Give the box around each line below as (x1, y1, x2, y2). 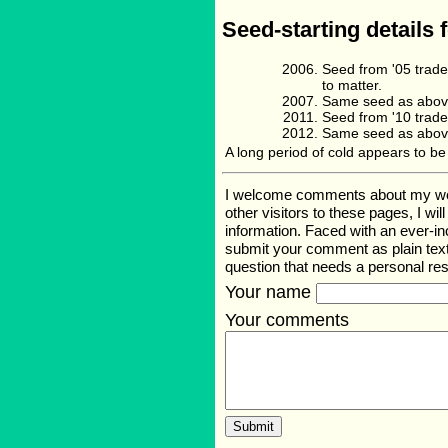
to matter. (322, 76, 382, 93)
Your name (225, 281, 316, 302)
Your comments (225, 309, 349, 330)
